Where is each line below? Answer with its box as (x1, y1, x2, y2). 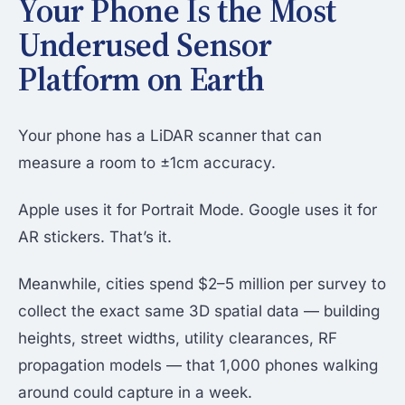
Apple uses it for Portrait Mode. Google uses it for (18, 201, 377, 220)
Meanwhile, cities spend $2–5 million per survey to (18, 275, 386, 294)
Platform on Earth (18, 57, 265, 102)
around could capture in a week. (18, 383, 252, 402)
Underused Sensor (18, 23, 272, 68)
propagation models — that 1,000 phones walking (18, 356, 378, 375)
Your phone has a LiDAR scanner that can (18, 127, 322, 146)
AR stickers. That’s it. (18, 228, 172, 247)
